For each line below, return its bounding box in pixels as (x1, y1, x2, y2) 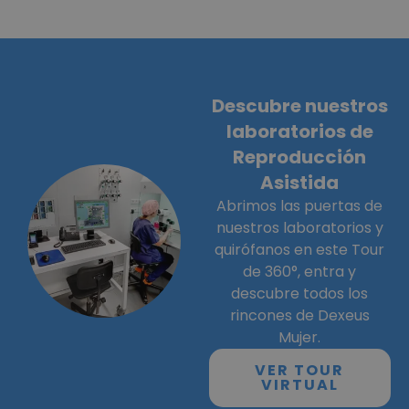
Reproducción (233, 144, 367, 171)
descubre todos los (231, 283, 369, 305)
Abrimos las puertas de (216, 195, 383, 217)
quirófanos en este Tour (215, 239, 385, 261)
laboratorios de (225, 119, 373, 145)
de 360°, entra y (243, 261, 357, 283)
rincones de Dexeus (229, 305, 370, 327)
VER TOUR (255, 360, 345, 382)
